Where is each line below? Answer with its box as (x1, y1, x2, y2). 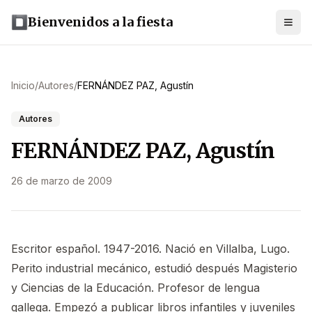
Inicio (11, 79, 35, 91)
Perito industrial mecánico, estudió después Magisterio (11, 261, 297, 275)
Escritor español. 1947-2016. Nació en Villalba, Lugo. (11, 242, 290, 256)
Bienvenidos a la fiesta (28, 14, 173, 30)
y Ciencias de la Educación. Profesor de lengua (11, 281, 260, 295)
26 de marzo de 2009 (11, 175, 112, 187)
